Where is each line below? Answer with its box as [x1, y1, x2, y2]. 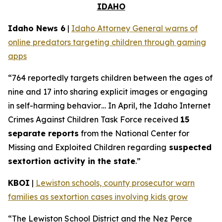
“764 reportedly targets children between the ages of [8, 73, 213, 83]
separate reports [8, 128, 79, 138]
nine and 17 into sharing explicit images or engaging [8, 87, 208, 97]
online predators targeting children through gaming [8, 37, 206, 47]
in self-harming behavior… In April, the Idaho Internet [8, 101, 211, 111]
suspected [166, 142, 212, 152]
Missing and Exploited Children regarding [8, 142, 166, 152]
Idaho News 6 [8, 23, 65, 33]
